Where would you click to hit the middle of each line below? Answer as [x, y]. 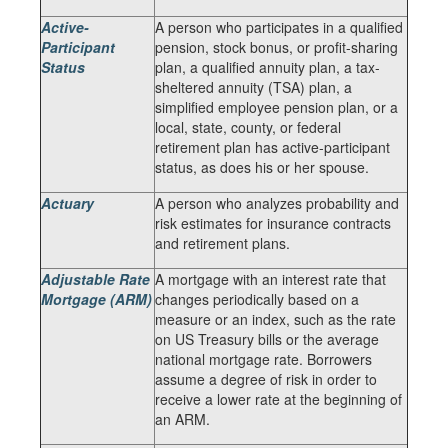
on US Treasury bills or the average [267, 339]
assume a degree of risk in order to [266, 379]
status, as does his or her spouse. [262, 167]
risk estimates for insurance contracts [273, 223]
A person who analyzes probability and [277, 203]
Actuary [67, 203]
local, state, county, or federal [248, 127]
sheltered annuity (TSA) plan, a [253, 87]
